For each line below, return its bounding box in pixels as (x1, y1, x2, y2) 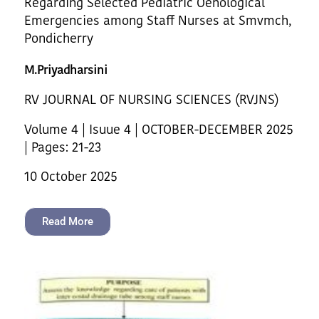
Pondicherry (24, 28, 93, 47)
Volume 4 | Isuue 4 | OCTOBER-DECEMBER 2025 (24, 120, 293, 138)
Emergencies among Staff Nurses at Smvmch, (24, 11, 291, 29)
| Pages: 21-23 (24, 137, 101, 156)
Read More (42, 214, 93, 228)
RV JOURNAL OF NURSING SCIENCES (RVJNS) (24, 90, 279, 108)
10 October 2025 (24, 167, 117, 185)
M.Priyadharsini (24, 61, 108, 78)
